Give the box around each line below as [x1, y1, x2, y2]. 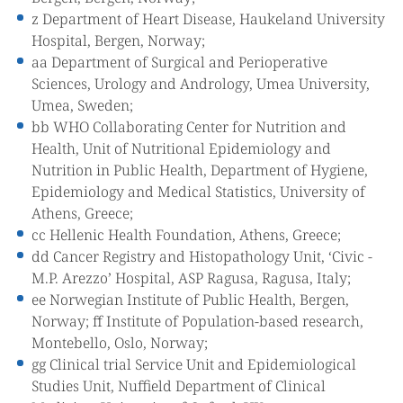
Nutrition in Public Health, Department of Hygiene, [31, 160, 368, 180]
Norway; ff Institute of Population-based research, [31, 311, 363, 331]
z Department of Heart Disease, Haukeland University [31, 9, 385, 29]
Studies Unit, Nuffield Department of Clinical [31, 376, 326, 396]
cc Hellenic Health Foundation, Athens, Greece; [31, 225, 341, 245]
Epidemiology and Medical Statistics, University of [31, 182, 365, 201]
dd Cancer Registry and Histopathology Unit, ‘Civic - [31, 246, 372, 266]
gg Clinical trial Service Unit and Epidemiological [31, 354, 356, 374]
